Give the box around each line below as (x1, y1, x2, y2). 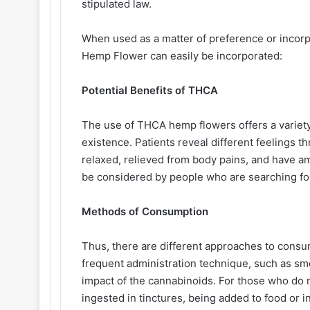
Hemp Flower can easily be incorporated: (82, 49, 285, 62)
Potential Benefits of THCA (82, 84, 221, 97)
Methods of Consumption (82, 205, 211, 218)
